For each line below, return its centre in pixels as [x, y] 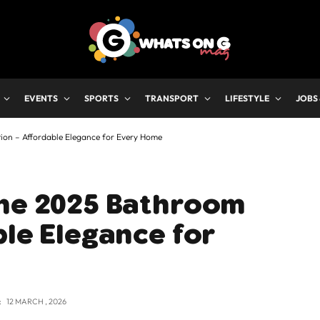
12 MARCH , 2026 [36, 301]
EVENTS [41, 98]
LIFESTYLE [247, 98]
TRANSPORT [172, 98]
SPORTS [101, 98]
